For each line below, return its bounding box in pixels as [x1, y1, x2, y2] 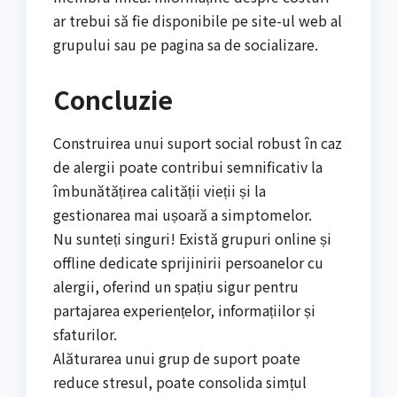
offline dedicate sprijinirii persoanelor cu [53, 251, 323, 273]
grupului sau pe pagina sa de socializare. [53, 33, 318, 55]
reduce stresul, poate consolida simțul [53, 370, 307, 393]
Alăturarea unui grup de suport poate [53, 346, 300, 369]
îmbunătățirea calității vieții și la [53, 179, 266, 201]
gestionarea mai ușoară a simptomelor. [53, 203, 312, 225]
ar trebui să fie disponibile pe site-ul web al [53, 9, 342, 31]
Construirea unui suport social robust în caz [53, 131, 342, 153]
